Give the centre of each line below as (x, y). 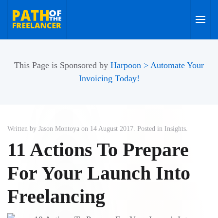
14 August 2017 (112, 129)
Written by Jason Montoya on (49, 129)
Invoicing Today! (109, 78)
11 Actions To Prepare (98, 150)
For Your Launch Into (99, 173)
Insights (175, 129)
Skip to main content (54, 23)
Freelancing (56, 196)
